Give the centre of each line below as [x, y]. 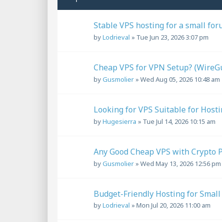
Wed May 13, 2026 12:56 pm [181, 163]
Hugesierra [119, 121]
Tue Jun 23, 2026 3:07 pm [172, 37]
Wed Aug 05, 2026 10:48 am [180, 79]
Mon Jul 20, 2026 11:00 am [173, 205]
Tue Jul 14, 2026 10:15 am [179, 121]
